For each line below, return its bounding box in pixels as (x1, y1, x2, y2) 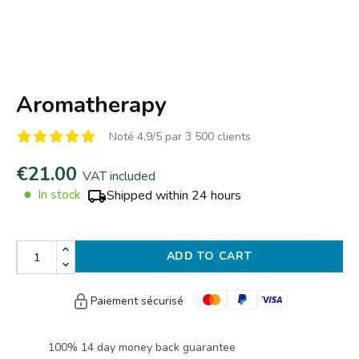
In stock (34, 186, 81, 204)
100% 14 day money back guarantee (48, 340, 236, 355)
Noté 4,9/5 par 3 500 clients (109, 129, 251, 144)
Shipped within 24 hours (107, 187, 241, 205)
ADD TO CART (166, 248, 252, 264)
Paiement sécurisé (91, 292, 184, 309)
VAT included (83, 167, 155, 185)
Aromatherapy (16, 90, 167, 120)
